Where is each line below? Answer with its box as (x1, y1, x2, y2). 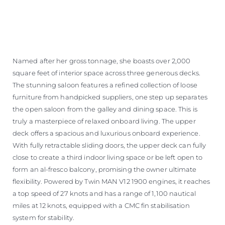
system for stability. (13, 213, 75, 222)
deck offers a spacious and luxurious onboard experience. (13, 129, 200, 138)
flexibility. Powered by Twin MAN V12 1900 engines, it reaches (13, 177, 210, 186)
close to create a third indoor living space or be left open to (13, 153, 203, 162)
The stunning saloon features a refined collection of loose (13, 81, 197, 89)
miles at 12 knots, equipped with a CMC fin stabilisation (13, 201, 190, 210)
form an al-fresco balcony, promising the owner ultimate (13, 165, 197, 174)
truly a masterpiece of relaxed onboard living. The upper (13, 117, 196, 126)
